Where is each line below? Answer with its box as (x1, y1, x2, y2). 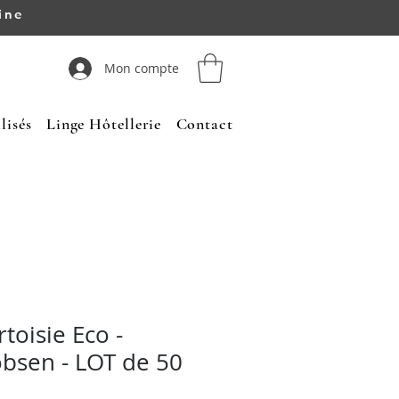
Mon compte (104, 60, 179, 77)
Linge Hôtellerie (45, 114, 162, 134)
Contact (175, 114, 233, 134)
